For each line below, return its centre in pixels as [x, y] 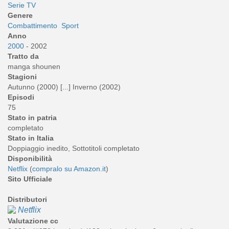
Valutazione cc [33, 221]
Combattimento [32, 26]
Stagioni [22, 77]
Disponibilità [30, 159]
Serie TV [22, 5]
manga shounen [34, 67]
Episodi [21, 97]
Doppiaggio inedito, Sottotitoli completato [74, 148]
